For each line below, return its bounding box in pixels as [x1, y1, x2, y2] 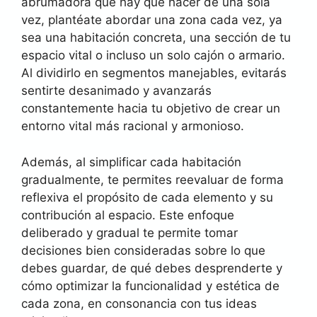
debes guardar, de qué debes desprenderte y [21, 260, 282, 275]
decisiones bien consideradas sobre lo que [21, 243, 265, 258]
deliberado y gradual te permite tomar [21, 225, 238, 240]
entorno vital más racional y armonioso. [21, 119, 244, 133]
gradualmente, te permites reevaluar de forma [21, 172, 284, 187]
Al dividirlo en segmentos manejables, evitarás [21, 66, 287, 80]
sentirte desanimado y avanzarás [21, 83, 212, 98]
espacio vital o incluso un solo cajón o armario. [21, 48, 285, 62]
